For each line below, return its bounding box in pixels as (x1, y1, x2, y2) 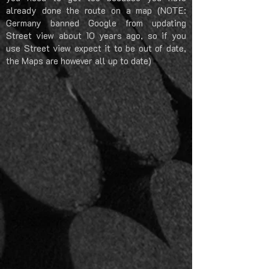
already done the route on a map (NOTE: (6, 4, 186, 16)
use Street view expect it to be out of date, (6, 42, 186, 54)
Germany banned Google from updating (6, 17, 186, 29)
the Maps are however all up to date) (6, 55, 154, 67)
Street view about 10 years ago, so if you (6, 29, 186, 41)
